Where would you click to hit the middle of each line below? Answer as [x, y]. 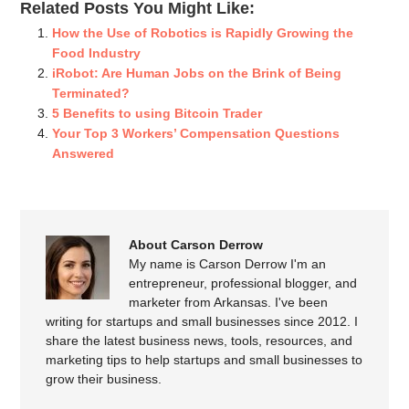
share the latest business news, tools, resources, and [199, 340]
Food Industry [97, 52]
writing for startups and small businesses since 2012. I [202, 321]
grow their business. [104, 378]
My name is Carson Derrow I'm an [228, 263]
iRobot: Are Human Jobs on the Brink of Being [197, 73]
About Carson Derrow [196, 244]
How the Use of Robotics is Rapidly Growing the [203, 32]
